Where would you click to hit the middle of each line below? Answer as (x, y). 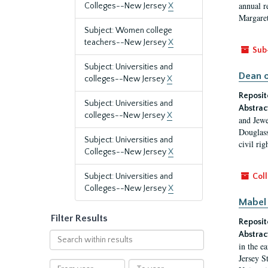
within (61, 247)
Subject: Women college (128, 31)
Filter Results (79, 218)
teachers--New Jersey (126, 42)
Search (62, 235)
